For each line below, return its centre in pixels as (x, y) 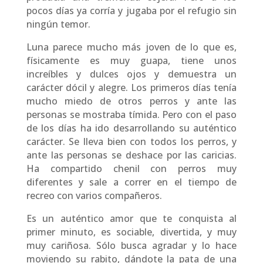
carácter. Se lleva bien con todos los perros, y (131, 141)
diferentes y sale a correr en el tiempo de (131, 182)
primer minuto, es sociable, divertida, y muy (131, 232)
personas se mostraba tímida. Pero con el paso (131, 114)
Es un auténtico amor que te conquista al (131, 218)
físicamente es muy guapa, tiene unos (131, 60)
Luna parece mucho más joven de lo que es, (131, 47)
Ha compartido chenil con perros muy (131, 168)
